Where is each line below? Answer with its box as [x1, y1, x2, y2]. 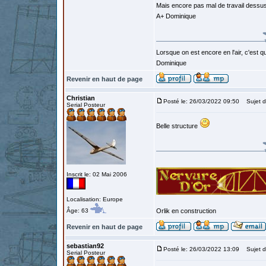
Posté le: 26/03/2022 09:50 [163, 98, 239, 104]
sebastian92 [66, 242, 104, 249]
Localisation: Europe [66, 196, 123, 202]
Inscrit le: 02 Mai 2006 [66, 171, 127, 178]
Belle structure [156, 122, 199, 129]
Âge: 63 [66, 207, 90, 214]
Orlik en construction [156, 207, 216, 214]
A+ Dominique [156, 12, 196, 20]
